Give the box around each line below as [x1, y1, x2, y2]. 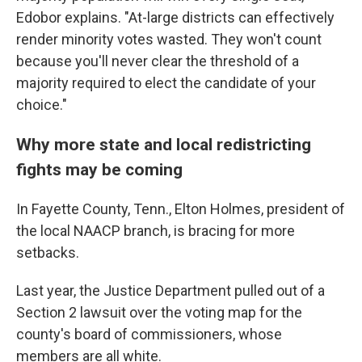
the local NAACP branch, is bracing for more [16, 222, 295, 239]
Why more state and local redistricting [16, 134, 311, 154]
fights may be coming [16, 159, 183, 179]
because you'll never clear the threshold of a [16, 53, 299, 69]
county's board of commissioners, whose [16, 326, 282, 343]
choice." [16, 96, 67, 113]
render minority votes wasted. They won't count [16, 31, 322, 48]
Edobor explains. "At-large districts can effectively [16, 9, 335, 26]
